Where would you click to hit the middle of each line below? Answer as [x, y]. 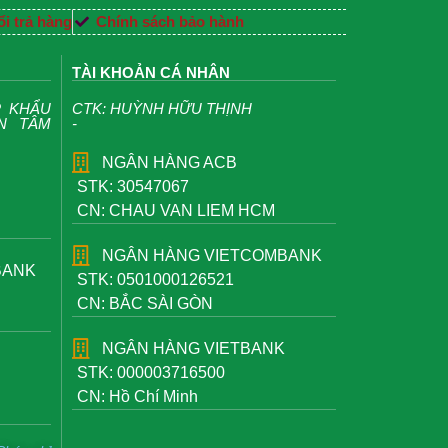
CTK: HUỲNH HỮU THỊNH [162, 109]
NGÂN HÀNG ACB [169, 163]
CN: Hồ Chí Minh [137, 397]
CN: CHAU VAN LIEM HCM [176, 211]
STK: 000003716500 [151, 373]
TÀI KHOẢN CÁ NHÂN [151, 73]
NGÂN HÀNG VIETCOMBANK [212, 256]
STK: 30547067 [133, 187]
